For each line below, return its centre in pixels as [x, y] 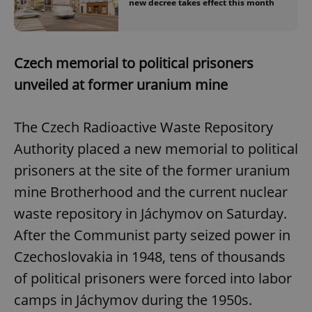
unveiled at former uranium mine [121, 85]
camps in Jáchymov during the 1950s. [133, 300]
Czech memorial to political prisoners [134, 63]
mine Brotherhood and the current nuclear [151, 192]
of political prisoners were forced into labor [153, 279]
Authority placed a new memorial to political [156, 149]
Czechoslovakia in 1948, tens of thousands [150, 257]
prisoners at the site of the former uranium [152, 171]
